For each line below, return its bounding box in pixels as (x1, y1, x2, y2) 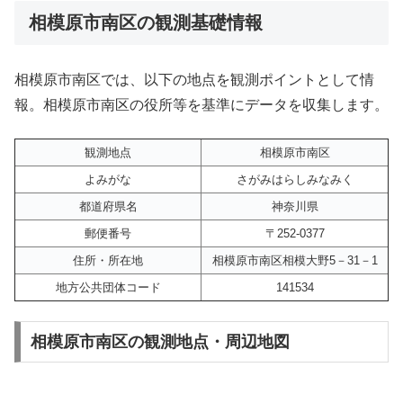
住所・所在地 (73, 253, 143, 267)
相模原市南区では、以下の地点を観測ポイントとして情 (14, 72, 374, 88)
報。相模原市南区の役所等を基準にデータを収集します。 (14, 97, 389, 113)
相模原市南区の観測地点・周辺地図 (30, 332, 290, 351)
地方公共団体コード (55, 280, 161, 294)
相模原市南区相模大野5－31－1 (211, 253, 378, 267)
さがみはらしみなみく (236, 172, 354, 186)
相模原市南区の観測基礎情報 (29, 12, 263, 32)
